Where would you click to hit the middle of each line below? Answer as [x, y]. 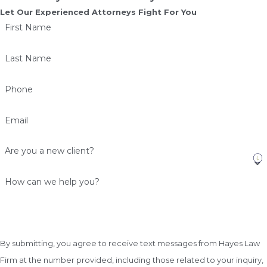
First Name [28, 28]
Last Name [28, 58]
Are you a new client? [49, 151]
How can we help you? [52, 182]
